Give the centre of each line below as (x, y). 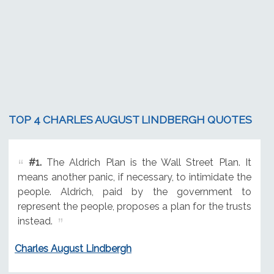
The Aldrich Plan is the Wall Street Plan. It (146, 162)
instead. (35, 221)
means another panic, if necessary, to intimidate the (134, 177)
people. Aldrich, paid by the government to (134, 191)
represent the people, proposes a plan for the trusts (134, 206)
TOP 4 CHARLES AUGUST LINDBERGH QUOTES (130, 120)
